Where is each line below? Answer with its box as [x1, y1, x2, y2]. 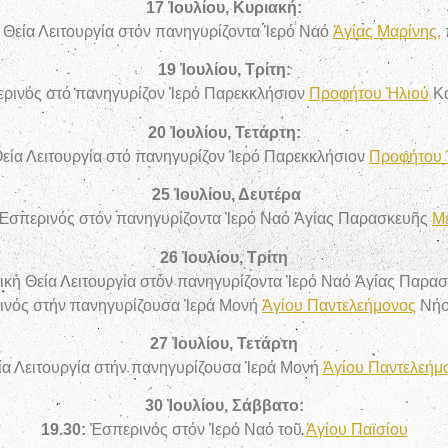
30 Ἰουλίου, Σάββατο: [144, 397, 304, 415]
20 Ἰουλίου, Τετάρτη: [147, 123, 301, 141]
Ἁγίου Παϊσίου [305, 421, 408, 439]
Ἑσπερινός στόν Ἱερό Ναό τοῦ [89, 421, 306, 439]
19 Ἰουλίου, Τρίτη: [157, 61, 291, 79]
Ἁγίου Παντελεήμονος [262, 296, 416, 314]
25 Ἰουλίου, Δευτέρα [151, 186, 301, 204]
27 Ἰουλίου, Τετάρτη [150, 334, 298, 352]
